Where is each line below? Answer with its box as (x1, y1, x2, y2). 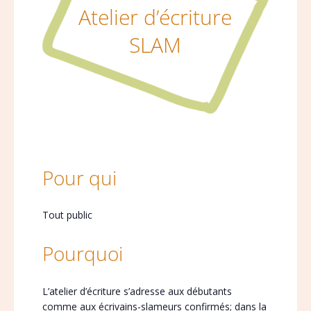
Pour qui (42, 165, 117, 191)
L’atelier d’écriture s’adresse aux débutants (42, 285, 232, 298)
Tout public (42, 208, 92, 221)
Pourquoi (42, 240, 123, 267)
